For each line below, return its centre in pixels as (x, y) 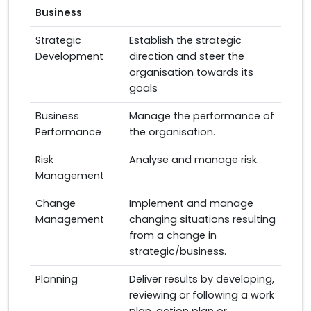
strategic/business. (178, 251)
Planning (57, 279)
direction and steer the (187, 56)
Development (69, 56)
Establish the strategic (185, 40)
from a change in (173, 235)
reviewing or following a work (202, 295)
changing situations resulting (202, 219)
